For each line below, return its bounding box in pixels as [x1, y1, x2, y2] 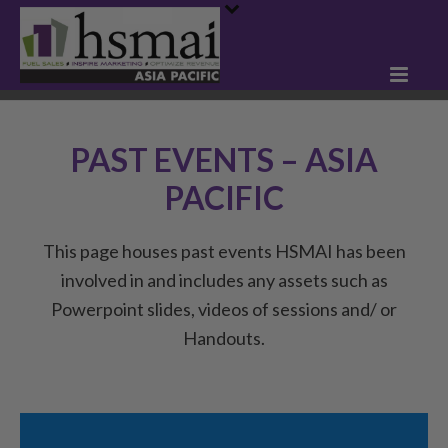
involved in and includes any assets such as [60, 269, 388, 291]
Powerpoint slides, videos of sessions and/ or [51, 298, 397, 320]
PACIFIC [164, 178, 284, 217]
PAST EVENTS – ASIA [70, 140, 378, 179]
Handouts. [183, 327, 265, 349]
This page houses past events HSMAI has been [42, 240, 406, 262]
